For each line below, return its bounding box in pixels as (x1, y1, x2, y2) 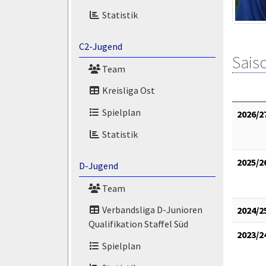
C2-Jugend (78, 40, 122, 52)
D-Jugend (78, 159, 118, 172)
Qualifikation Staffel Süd (88, 218, 188, 230)
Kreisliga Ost (100, 84, 155, 97)
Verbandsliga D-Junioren (100, 204, 202, 216)
